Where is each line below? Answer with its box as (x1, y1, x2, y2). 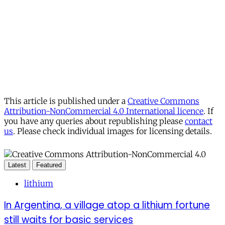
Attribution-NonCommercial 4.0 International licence (4, 105, 203, 116)
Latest (8, 161, 26, 169)
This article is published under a (4, 95, 128, 106)
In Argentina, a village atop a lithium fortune (4, 198, 210, 212)
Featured (36, 161, 62, 169)
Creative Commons (128, 95, 199, 106)
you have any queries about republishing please (4, 116, 185, 126)
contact (185, 116, 212, 126)
